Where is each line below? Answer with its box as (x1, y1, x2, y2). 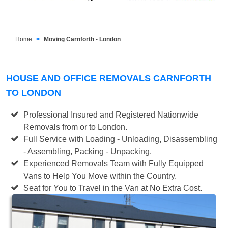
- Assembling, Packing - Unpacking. (23, 147, 152, 156)
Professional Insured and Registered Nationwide (23, 110, 199, 119)
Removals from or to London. (23, 122, 128, 131)
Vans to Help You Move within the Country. (23, 171, 177, 180)
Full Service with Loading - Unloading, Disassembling (23, 134, 218, 144)
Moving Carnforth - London (44, 35, 121, 43)
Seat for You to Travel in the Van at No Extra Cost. (23, 183, 203, 192)
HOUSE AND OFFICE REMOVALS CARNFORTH (6, 73, 211, 83)
